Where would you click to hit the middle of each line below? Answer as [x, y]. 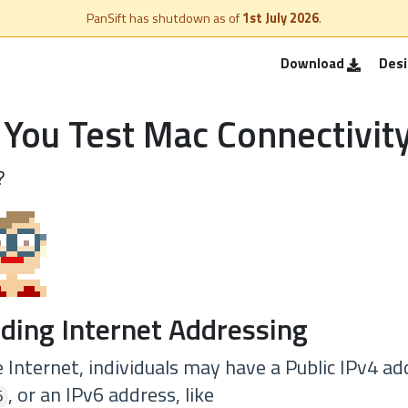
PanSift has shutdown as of [164, 18]
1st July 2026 [280, 18]
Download [314, 63]
